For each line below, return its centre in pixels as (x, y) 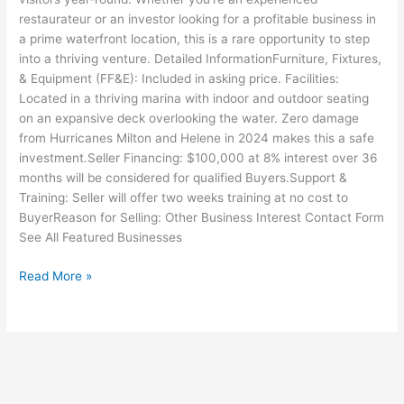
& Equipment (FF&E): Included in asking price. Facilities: (179, 79)
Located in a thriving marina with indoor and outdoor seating (194, 99)
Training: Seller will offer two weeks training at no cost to (184, 198)
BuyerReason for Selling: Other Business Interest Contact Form (202, 218)
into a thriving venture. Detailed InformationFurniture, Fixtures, (201, 59)
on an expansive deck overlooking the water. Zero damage (189, 119)
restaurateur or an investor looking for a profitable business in (198, 19)
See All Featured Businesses (101, 238)
